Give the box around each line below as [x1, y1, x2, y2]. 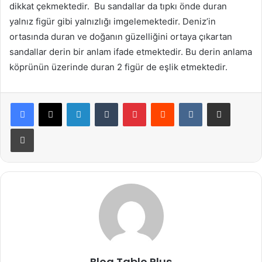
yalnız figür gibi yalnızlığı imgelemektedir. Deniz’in [9, 15, 216, 27]
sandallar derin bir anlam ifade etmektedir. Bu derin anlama [9, 46, 252, 57]
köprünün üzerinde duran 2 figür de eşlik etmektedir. [9, 61, 227, 73]
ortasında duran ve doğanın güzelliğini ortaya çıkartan [9, 30, 232, 42]
